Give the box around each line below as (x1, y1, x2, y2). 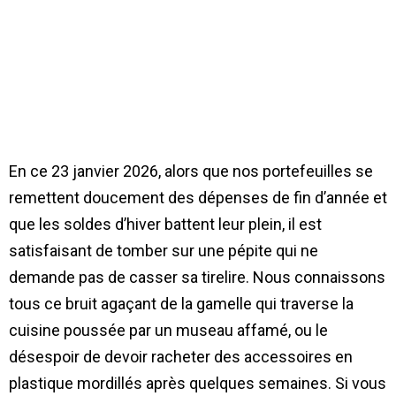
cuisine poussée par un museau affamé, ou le (9, 321, 328, 340)
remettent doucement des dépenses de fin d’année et (9, 188, 387, 208)
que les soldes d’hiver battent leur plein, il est (9, 215, 322, 234)
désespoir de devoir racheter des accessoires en (9, 347, 353, 367)
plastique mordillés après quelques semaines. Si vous (9, 374, 386, 393)
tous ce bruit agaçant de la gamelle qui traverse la (9, 294, 354, 314)
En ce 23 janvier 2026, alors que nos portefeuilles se (9, 162, 373, 181)
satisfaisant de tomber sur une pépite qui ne (9, 241, 318, 261)
